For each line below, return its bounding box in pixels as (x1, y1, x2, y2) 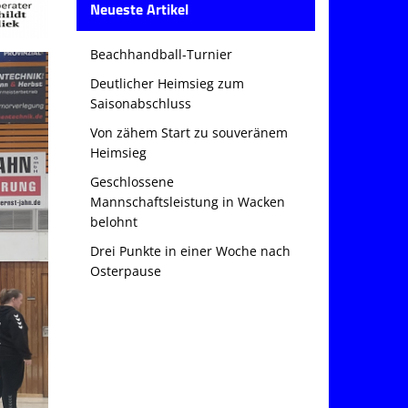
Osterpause (89, 262, 161, 280)
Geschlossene (89, 173, 174, 190)
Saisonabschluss (89, 95, 191, 112)
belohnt (89, 213, 138, 230)
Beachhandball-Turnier (89, 46, 232, 63)
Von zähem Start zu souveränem (89, 124, 288, 141)
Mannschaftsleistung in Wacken (89, 193, 285, 210)
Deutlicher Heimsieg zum (89, 75, 244, 92)
